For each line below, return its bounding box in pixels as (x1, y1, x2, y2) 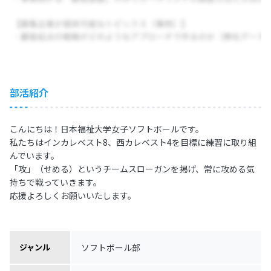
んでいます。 (10, 149, 59, 162)
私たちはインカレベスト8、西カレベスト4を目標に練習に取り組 (10, 135, 256, 148)
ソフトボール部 (81, 241, 140, 253)
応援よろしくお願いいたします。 (10, 189, 136, 201)
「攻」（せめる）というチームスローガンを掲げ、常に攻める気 (10, 162, 255, 175)
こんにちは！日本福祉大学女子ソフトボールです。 (10, 122, 204, 135)
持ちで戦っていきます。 (10, 175, 102, 188)
